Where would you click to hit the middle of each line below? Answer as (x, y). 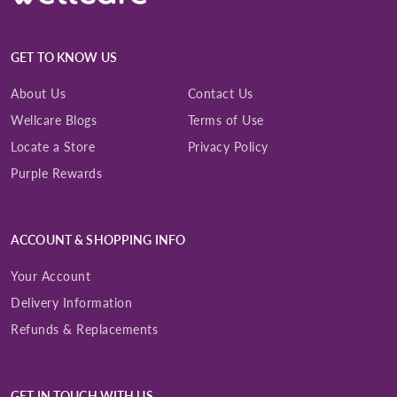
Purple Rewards (56, 173)
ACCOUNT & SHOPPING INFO (98, 239)
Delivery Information (71, 303)
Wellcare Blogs (54, 120)
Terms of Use (226, 120)
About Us (38, 93)
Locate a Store (53, 146)
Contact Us (220, 93)
